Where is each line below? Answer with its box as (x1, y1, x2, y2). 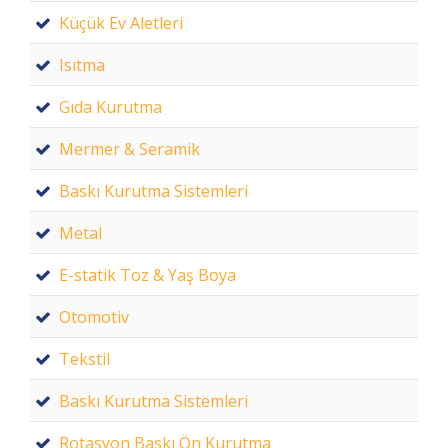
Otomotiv (59, 306, 129, 328)
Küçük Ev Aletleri (59, 12, 183, 34)
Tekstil (59, 348, 110, 370)
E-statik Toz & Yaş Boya (59, 264, 236, 286)
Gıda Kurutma (59, 96, 162, 118)
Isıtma (59, 54, 105, 76)
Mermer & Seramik (59, 138, 200, 160)
